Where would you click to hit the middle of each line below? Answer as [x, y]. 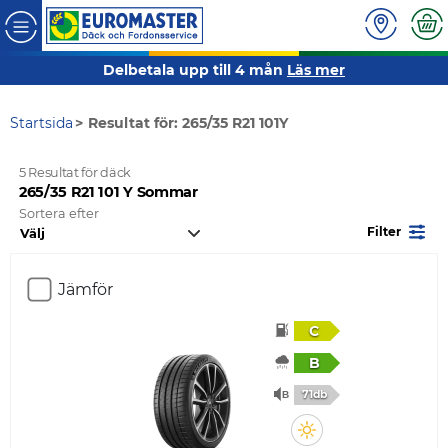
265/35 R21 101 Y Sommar [108, 192]
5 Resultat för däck [75, 173]
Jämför [85, 289]
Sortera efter [59, 213]
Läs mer [316, 70]
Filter [384, 231]
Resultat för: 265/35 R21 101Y [188, 123]
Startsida [41, 123]
